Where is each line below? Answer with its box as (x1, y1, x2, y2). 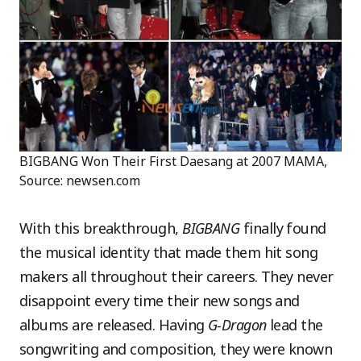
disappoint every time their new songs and (19, 290, 300, 310)
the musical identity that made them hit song (19, 242, 318, 262)
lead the (266, 314, 323, 334)
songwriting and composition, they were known (19, 338, 333, 359)
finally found (239, 218, 326, 238)
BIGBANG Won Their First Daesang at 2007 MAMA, (19, 151, 327, 170)
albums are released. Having (19, 314, 208, 334)
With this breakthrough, (19, 218, 183, 238)
